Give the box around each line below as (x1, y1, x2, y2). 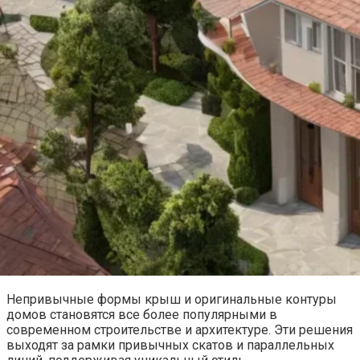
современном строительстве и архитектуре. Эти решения (6, 321, 353, 337)
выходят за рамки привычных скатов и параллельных (6, 337, 334, 353)
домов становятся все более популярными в (6, 306, 277, 322)
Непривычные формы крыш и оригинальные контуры (6, 291, 337, 307)
